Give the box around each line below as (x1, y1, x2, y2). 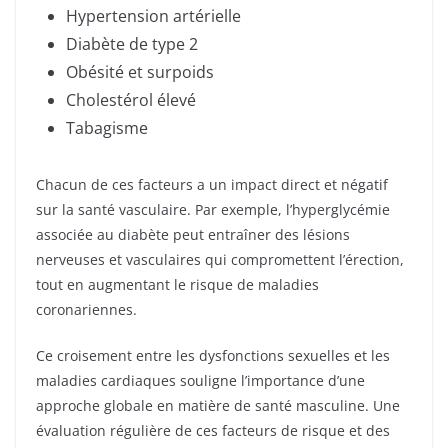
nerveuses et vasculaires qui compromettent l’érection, (36, 249, 404, 269)
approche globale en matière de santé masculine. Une (36, 395, 400, 415)
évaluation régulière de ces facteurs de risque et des (36, 420, 390, 440)
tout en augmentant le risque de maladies (36, 274, 319, 294)
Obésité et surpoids (66, 60, 214, 83)
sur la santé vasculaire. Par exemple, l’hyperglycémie (36, 199, 390, 219)
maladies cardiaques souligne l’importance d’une (36, 370, 365, 390)
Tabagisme (66, 116, 148, 139)
